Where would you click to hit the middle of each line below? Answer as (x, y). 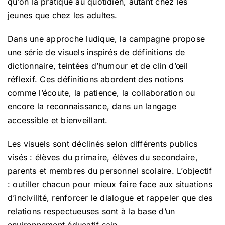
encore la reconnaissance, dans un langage (92, 106)
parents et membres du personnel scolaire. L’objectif (110, 171)
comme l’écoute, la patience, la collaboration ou (101, 93)
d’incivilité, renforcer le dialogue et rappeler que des (110, 198)
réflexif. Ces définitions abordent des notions (96, 79)
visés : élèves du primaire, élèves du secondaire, (103, 157)
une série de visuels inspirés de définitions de (96, 52)
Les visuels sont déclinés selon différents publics (102, 143)
